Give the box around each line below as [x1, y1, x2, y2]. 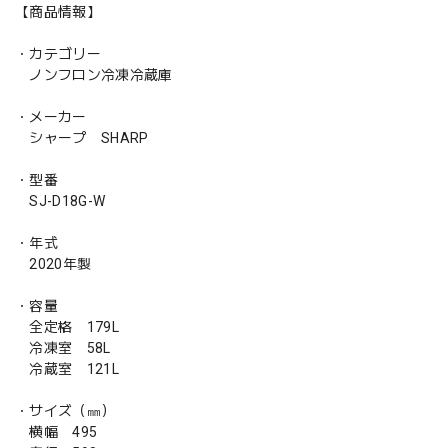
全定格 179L [15, 318, 119, 335]
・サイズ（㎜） [15, 402, 116, 419]
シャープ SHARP [15, 129, 149, 146]
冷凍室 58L [15, 339, 111, 356]
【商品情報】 [15, 3, 101, 20]
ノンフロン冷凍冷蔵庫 [15, 66, 173, 83]
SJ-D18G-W [15, 192, 106, 209]
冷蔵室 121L [15, 360, 119, 377]
